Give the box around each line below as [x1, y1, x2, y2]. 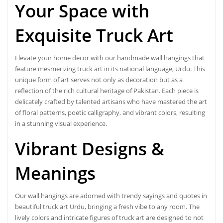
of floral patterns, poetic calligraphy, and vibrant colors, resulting [15, 108, 205, 117]
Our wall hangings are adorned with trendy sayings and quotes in [15, 191, 207, 201]
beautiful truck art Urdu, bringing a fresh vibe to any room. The [15, 202, 200, 212]
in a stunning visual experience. [15, 119, 107, 128]
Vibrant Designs [15, 137, 147, 161]
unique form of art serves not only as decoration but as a [15, 75, 183, 85]
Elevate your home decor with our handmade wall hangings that [15, 53, 205, 63]
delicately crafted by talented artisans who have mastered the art [15, 97, 207, 107]
